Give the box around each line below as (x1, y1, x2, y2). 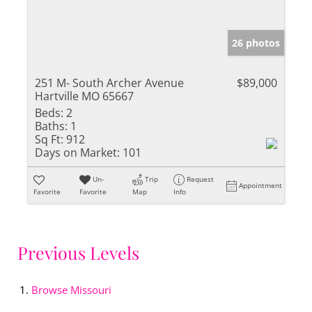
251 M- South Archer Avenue (35, 75, 184, 91)
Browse (31, 282, 70, 297)
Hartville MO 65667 (35, 88, 134, 104)
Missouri (70, 282, 111, 297)
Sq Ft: (35, 131, 63, 147)
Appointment (239, 180, 283, 190)
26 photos (232, 36, 280, 49)
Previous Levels (17, 240, 139, 264)
